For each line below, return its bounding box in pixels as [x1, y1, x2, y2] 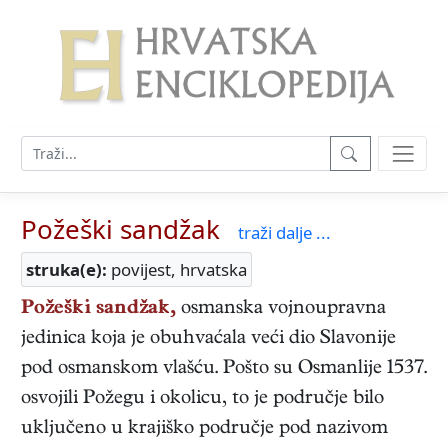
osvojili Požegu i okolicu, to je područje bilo [21, 389, 384, 411]
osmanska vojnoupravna [176, 299, 386, 321]
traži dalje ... [238, 221, 331, 245]
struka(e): [26, 258, 107, 282]
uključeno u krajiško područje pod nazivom [21, 419, 388, 441]
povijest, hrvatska [107, 258, 247, 282]
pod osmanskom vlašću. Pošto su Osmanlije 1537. [21, 359, 427, 381]
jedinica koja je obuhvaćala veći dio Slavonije [21, 329, 396, 351]
